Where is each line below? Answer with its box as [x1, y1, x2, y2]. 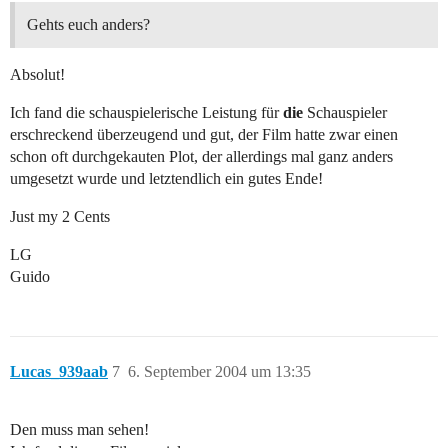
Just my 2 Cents [10, 208, 110, 226]
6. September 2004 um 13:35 [128, 363, 311, 381]
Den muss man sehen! [10, 421, 149, 439]
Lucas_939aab [10, 363, 108, 381]
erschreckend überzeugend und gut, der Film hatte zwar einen [10, 126, 398, 144]
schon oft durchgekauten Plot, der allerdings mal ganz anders [10, 148, 393, 166]
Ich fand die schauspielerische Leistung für [10, 104, 283, 122]
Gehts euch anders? [27, 16, 150, 34]
